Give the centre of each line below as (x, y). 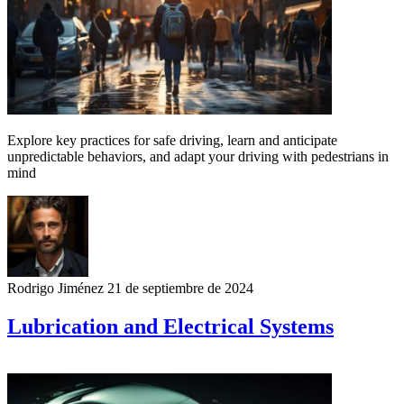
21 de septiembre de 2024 (180, 289)
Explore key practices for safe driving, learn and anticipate (172, 141)
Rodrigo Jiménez (55, 289)
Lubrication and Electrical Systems (170, 326)
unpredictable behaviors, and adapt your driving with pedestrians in (198, 157)
